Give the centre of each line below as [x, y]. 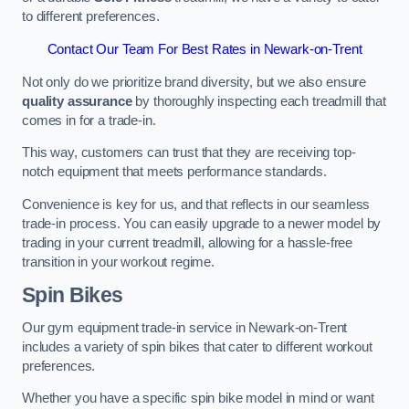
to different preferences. [91, 17]
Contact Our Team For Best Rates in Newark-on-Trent [204, 50]
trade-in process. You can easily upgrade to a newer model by [202, 223]
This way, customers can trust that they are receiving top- [189, 153]
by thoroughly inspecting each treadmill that [259, 101]
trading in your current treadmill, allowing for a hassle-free [188, 242]
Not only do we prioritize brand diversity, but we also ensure [194, 82]
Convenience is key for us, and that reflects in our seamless [196, 204]
